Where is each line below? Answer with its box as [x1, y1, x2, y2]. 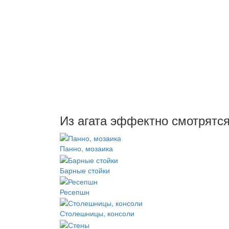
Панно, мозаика [60, 143, 113, 154]
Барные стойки [60, 165, 110, 175]
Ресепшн [60, 187, 89, 197]
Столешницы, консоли [60, 208, 134, 219]
